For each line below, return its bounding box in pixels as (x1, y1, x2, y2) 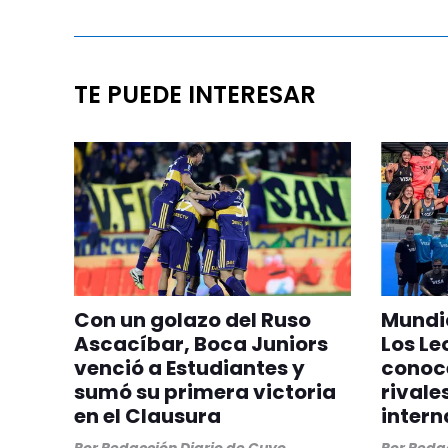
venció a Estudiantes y (74, 354, 305, 383)
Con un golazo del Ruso (74, 306, 311, 335)
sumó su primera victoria (74, 378, 336, 407)
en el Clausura (74, 402, 221, 431)
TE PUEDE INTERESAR (74, 77, 316, 111)
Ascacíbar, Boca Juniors (74, 330, 328, 359)
